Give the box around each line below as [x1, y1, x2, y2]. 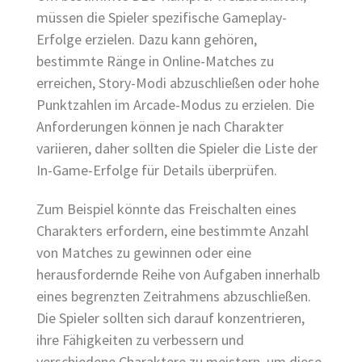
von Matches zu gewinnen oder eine [36, 242, 251, 262]
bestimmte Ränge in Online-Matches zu [36, 51, 274, 70]
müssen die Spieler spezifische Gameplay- [36, 7, 287, 27]
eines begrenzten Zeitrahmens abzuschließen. [36, 286, 311, 305]
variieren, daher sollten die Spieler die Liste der [36, 138, 318, 158]
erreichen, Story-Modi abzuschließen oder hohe [36, 73, 319, 92]
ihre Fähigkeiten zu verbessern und [36, 330, 244, 349]
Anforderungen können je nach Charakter [36, 116, 284, 136]
